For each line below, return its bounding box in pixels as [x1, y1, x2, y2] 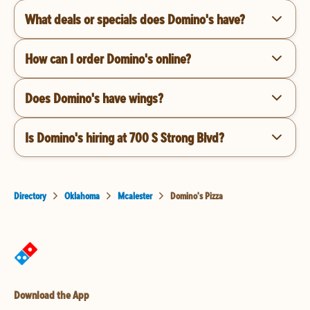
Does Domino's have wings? [25, 89, 163, 107]
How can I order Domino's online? [25, 49, 191, 67]
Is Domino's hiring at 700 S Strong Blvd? [25, 128, 224, 146]
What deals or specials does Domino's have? [25, 10, 245, 28]
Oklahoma [64, 190, 100, 202]
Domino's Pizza [170, 190, 223, 202]
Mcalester [118, 190, 152, 202]
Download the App [14, 288, 89, 302]
